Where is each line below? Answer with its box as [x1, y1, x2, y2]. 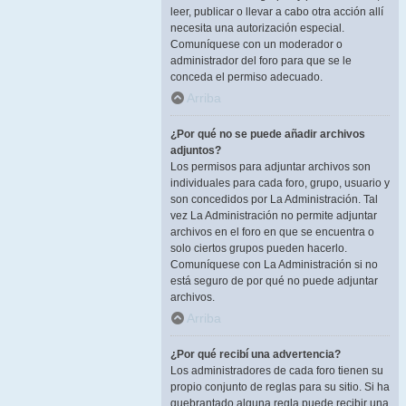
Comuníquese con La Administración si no [170, 258, 378, 271]
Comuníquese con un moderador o [170, 38, 343, 51]
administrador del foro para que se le [170, 54, 352, 67]
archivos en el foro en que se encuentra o [170, 226, 374, 238]
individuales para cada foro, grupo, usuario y [170, 177, 390, 189]
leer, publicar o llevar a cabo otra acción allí [170, 5, 383, 18]
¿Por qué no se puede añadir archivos [170, 128, 365, 140]
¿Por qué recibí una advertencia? [170, 348, 341, 361]
